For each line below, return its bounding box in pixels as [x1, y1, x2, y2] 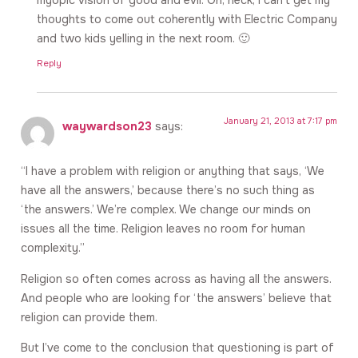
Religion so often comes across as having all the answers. [21, 271, 332, 286]
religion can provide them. [21, 309, 157, 324]
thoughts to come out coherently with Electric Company [37, 11, 337, 26]
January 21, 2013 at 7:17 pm [224, 114, 337, 126]
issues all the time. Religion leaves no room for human [21, 221, 305, 237]
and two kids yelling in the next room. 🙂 [37, 30, 249, 46]
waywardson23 [62, 118, 152, 133]
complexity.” [21, 241, 85, 256]
